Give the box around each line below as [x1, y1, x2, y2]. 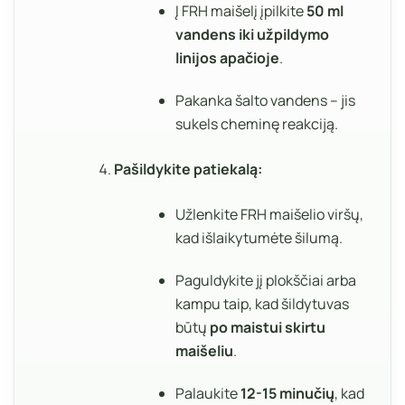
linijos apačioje [175, 48, 280, 69]
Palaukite [175, 382, 241, 403]
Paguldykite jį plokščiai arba [175, 269, 357, 290]
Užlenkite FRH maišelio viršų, [175, 204, 364, 225]
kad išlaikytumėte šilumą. [175, 228, 344, 249]
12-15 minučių [240, 382, 335, 403]
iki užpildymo [239, 24, 330, 45]
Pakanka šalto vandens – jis [175, 90, 356, 111]
